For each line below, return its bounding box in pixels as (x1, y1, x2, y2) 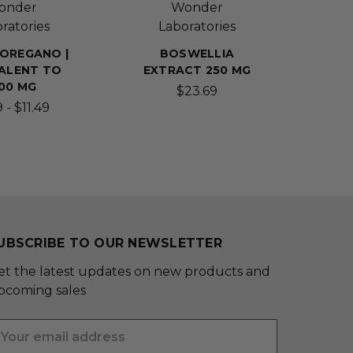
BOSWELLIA (159, 46, 235, 61)
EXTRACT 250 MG (143, 63, 251, 78)
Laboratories (158, 19, 236, 35)
